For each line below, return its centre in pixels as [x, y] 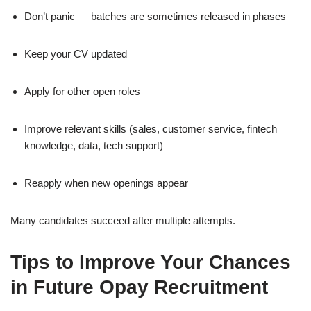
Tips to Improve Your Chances [151, 262]
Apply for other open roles [82, 92]
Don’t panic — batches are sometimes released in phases [155, 17]
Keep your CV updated [76, 54]
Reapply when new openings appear [106, 183]
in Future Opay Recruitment [139, 287]
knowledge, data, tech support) [94, 146]
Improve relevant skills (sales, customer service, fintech [151, 129]
